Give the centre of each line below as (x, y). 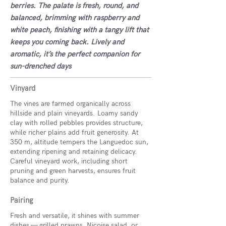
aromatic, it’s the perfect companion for (75, 54)
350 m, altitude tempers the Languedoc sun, (79, 142)
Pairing (22, 200)
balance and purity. (40, 180)
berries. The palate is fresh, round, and (74, 6)
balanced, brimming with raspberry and (75, 18)
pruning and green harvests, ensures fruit (73, 171)
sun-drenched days (41, 66)
